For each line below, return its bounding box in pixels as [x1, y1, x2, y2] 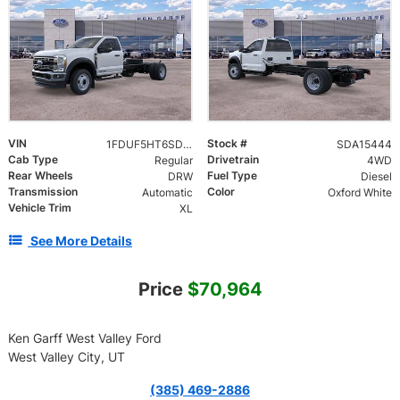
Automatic [141, 186, 193, 200]
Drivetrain [207, 153, 259, 167]
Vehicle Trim [8, 201, 71, 215]
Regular [154, 154, 193, 168]
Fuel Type [207, 169, 257, 183]
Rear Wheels [8, 169, 73, 183]
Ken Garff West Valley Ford [8, 330, 162, 346]
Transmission [8, 185, 78, 199]
